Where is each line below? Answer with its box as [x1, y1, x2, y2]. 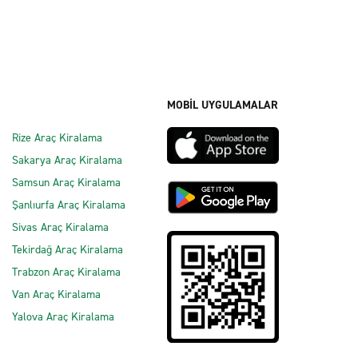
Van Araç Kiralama [12, 287, 101, 302]
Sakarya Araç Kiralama [12, 153, 122, 168]
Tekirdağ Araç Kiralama [12, 242, 123, 257]
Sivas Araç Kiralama [12, 220, 109, 235]
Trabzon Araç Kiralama [12, 265, 121, 280]
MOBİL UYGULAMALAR [167, 97, 278, 113]
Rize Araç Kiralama [12, 130, 102, 145]
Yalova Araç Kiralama [12, 309, 114, 324]
